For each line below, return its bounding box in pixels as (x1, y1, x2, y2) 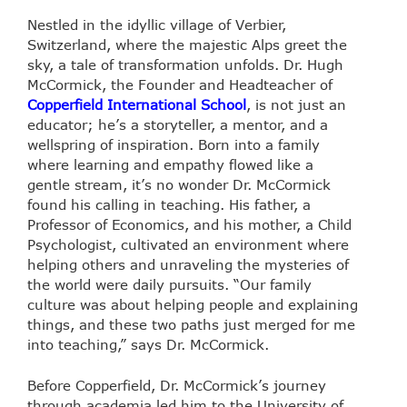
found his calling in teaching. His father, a (27, 196, 311, 213)
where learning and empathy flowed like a (27, 156, 313, 174)
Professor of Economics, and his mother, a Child (27, 216, 352, 233)
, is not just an (246, 96, 346, 114)
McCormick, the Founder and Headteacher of (27, 76, 333, 94)
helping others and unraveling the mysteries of (27, 256, 349, 273)
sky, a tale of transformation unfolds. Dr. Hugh (27, 56, 343, 74)
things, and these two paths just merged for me (27, 316, 355, 333)
